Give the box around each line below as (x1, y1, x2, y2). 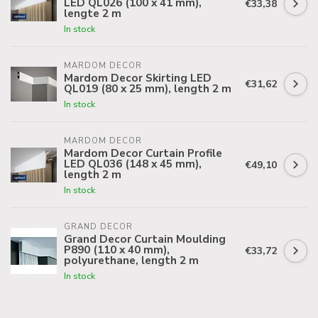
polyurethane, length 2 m (64, 253, 199, 268)
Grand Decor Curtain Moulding (64, 231, 226, 246)
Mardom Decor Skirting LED (64, 70, 212, 85)
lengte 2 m (64, 6, 121, 21)
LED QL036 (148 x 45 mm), (64, 156, 202, 171)
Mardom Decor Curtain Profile (64, 146, 222, 160)
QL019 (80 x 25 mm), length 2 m (64, 81, 231, 96)
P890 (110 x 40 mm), (64, 242, 170, 257)
